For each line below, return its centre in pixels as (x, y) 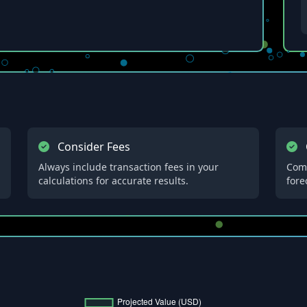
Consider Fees (94, 147)
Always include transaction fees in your (129, 167)
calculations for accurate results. (114, 181)
